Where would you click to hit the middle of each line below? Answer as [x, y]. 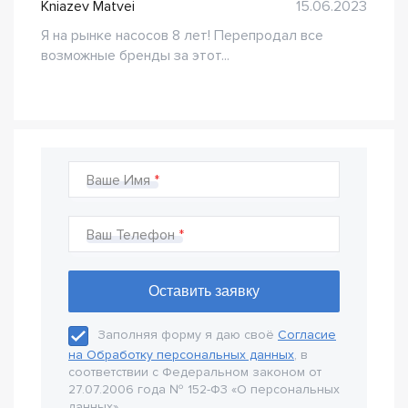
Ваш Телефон [131, 235]
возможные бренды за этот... [135, 56]
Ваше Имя [118, 180]
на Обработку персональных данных [181, 355]
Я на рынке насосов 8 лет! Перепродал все [182, 36]
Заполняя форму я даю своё [188, 335]
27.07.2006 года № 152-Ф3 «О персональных [204, 389]
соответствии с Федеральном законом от [195, 372]
